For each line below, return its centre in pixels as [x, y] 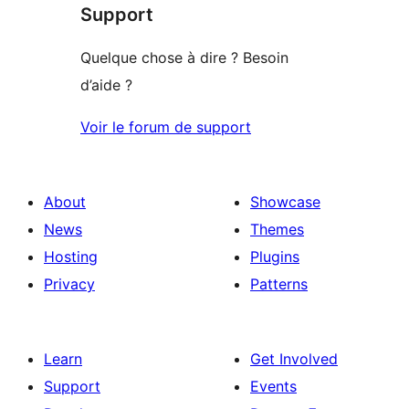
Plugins [275, 256]
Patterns [279, 283]
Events [273, 386]
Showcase [285, 201]
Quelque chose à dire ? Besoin [184, 57]
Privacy [69, 283]
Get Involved [294, 358]
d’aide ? [106, 84]
